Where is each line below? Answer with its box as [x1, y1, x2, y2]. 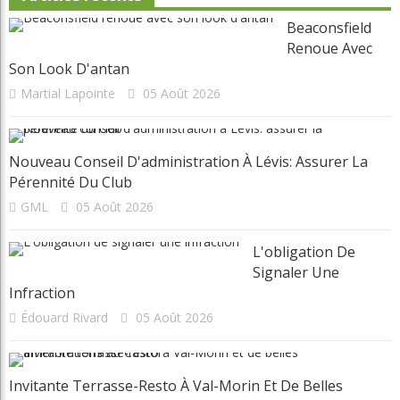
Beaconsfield [287, 17, 371, 37]
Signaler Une [253, 262, 339, 282]
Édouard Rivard [21, 308, 108, 326]
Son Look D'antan [9, 58, 129, 79]
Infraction [9, 282, 75, 303]
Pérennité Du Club [9, 171, 132, 192]
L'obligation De [253, 241, 355, 262]
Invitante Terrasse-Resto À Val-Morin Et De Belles [9, 375, 343, 396]
